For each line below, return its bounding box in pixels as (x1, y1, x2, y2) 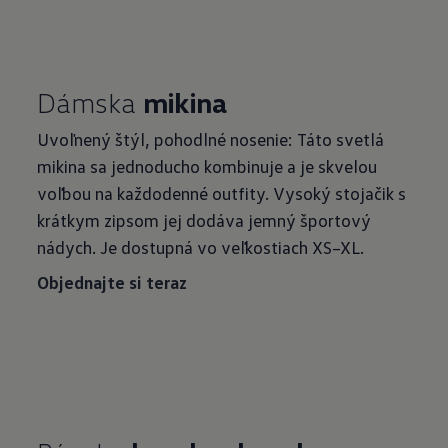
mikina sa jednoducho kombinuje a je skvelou (37, 155, 378, 177)
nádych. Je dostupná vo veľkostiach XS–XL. (37, 236, 365, 258)
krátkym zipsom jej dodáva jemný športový (37, 209, 372, 231)
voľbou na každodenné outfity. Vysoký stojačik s (37, 182, 407, 204)
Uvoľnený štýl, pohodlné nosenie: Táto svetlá (37, 128, 385, 150)
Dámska (37, 85, 144, 119)
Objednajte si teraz (37, 271, 188, 293)
